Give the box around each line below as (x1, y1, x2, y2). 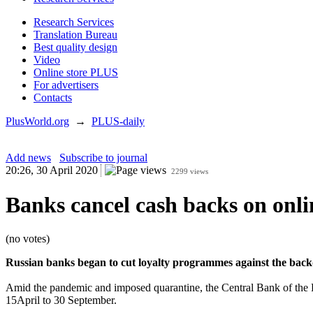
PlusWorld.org (6, 115, 69, 128)
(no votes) (6, 233, 50, 245)
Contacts (34, 92, 72, 104)
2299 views (171, 167, 208, 176)
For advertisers (34, 79, 99, 92)
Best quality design (34, 41, 117, 54)
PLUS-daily (92, 115, 145, 128)
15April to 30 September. (6, 294, 117, 307)
